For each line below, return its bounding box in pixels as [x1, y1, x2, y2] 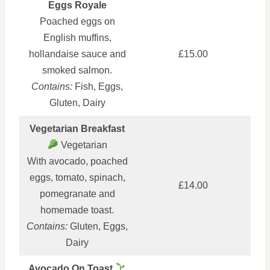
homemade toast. [40, 204, 114, 215]
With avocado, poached [27, 155, 128, 166]
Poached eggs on [39, 16, 115, 27]
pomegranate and [39, 188, 115, 199]
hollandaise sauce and [28, 48, 126, 59]
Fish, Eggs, [72, 81, 123, 92]
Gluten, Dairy [49, 97, 105, 108]
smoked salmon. [42, 64, 112, 75]
